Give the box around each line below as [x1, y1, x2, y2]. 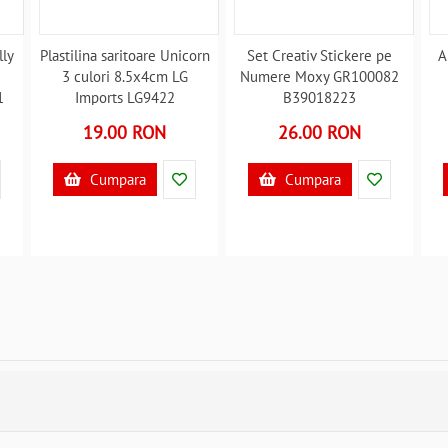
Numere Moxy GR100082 [240, 67, 400, 86]
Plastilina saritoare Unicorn [39, 46, 210, 65]
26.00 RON [278, 121, 362, 144]
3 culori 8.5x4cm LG [61, 67, 188, 86]
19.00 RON [83, 121, 167, 144]
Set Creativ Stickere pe [247, 46, 393, 65]
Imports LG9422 [74, 88, 175, 107]
